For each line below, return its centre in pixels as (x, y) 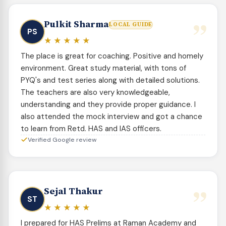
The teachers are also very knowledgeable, (95, 92)
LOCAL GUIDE (131, 25)
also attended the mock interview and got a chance (111, 116)
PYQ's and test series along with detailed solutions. (110, 80)
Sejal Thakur (73, 191)
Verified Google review (62, 139)
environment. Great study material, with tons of (103, 68)
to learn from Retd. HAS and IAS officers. (91, 128)
